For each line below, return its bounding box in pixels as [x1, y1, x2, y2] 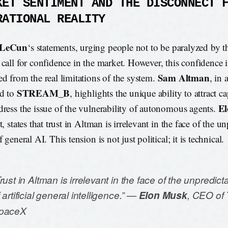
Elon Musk [138, 188, 187, 203]
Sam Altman [157, 71, 210, 85]
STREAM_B [16, 86, 70, 100]
